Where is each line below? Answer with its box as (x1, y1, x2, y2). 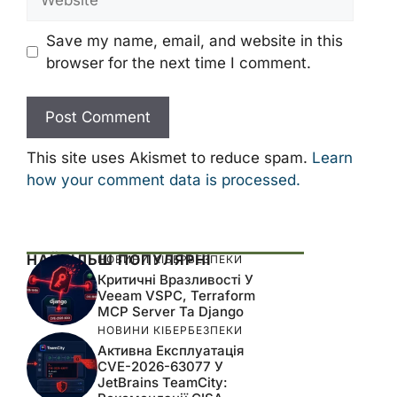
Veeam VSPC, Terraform (97, 287, 255, 304)
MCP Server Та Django (97, 303, 244, 320)
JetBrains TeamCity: (97, 373, 228, 391)
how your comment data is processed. (27, 171, 300, 189)
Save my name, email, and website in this (45, 31, 343, 50)
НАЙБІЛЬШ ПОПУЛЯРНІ (27, 250, 212, 269)
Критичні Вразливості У (97, 271, 253, 288)
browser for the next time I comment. (45, 53, 311, 72)
